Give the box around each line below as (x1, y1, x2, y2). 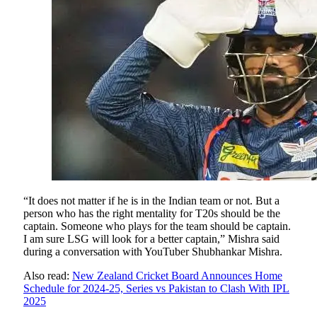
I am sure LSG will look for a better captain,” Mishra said (23, 233, 279, 246)
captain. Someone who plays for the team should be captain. (23, 220, 291, 233)
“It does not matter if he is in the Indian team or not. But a (23, 195, 279, 207)
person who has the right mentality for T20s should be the (23, 207, 280, 220)
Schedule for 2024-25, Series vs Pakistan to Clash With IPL (23, 282, 289, 295)
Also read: (23, 270, 72, 282)
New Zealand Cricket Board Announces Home (72, 270, 282, 282)
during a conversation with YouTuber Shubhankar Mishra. (23, 246, 282, 258)
